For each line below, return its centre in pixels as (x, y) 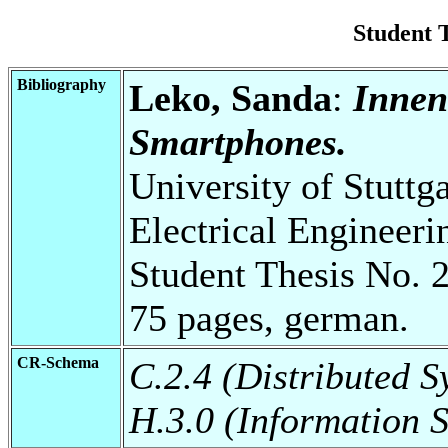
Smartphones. (238, 141)
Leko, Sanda (230, 97)
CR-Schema (58, 362)
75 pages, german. (269, 317)
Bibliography (61, 84)
